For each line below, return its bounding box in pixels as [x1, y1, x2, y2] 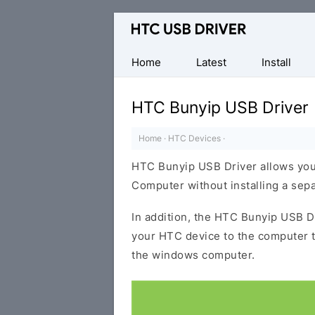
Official [114, 15, 151, 29]
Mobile [114, 53, 150, 67]
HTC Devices [168, 133, 221, 143]
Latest [196, 56, 226, 69]
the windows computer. [131, 248, 255, 262]
